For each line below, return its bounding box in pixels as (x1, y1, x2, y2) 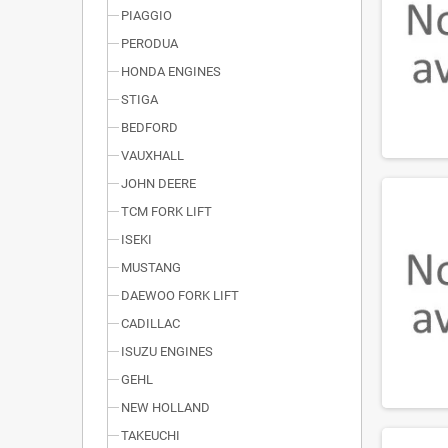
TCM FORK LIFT (121, 204, 212, 219)
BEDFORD (121, 120, 178, 135)
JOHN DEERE (121, 176, 196, 191)
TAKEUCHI (121, 428, 180, 443)
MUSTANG (121, 260, 181, 275)
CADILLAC (121, 316, 180, 331)
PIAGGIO (121, 8, 172, 23)
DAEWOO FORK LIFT (121, 288, 239, 303)
